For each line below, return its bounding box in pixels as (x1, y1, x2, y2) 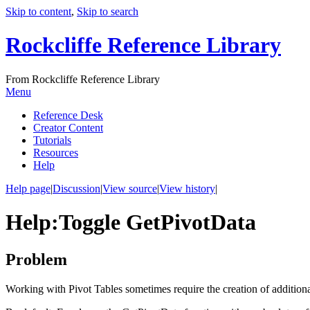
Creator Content (33, 121, 103, 134)
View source (102, 182, 157, 194)
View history (159, 182, 215, 194)
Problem (6, 250, 67, 268)
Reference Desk (33, 109, 103, 121)
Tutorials (33, 134, 71, 146)
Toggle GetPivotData (59, 210, 256, 235)
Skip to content (6, 6, 71, 17)
